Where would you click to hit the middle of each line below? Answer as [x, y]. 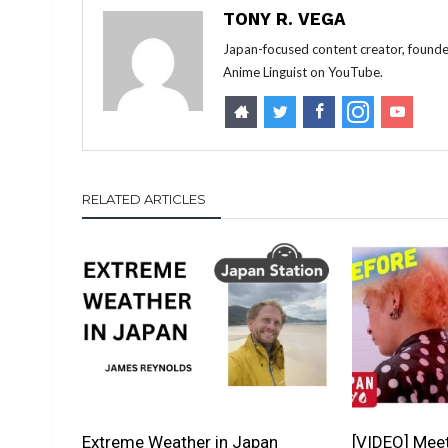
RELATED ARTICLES [144, 199]
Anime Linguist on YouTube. [303, 72]
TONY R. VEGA [284, 19]
